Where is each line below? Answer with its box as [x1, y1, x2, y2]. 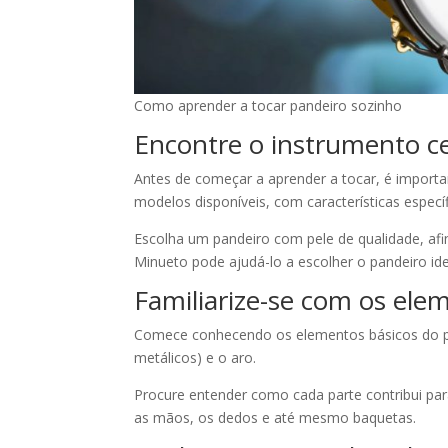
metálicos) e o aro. [134, 347, 261, 367]
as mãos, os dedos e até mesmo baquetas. [134, 407, 417, 427]
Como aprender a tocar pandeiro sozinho [134, 95, 403, 115]
